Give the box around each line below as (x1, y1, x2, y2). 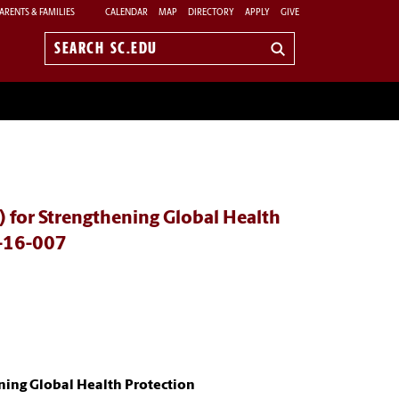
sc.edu (54, 69, 94, 85)
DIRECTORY (188, 7, 234, 18)
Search (54, 50, 96, 65)
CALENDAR (105, 7, 148, 18)
